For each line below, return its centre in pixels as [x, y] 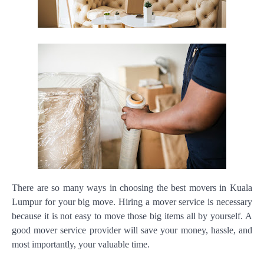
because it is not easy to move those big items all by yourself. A [132, 216]
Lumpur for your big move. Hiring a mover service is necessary [132, 202]
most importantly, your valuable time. [81, 244]
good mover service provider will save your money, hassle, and [132, 230]
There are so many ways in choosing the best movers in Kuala [132, 188]
